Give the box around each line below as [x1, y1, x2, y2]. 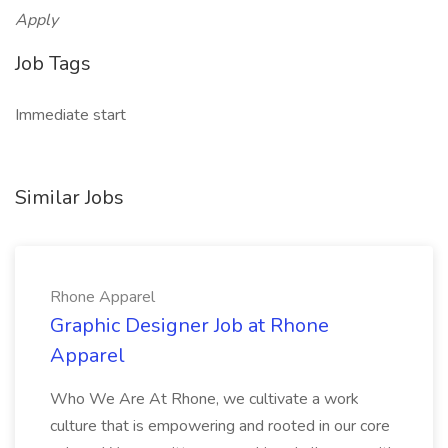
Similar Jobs [15, 184, 124, 211]
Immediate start [15, 104, 126, 126]
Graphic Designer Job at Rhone [50, 312, 329, 339]
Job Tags [15, 50, 91, 77]
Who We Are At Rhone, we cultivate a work [50, 388, 359, 410]
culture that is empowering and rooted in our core [50, 415, 390, 437]
